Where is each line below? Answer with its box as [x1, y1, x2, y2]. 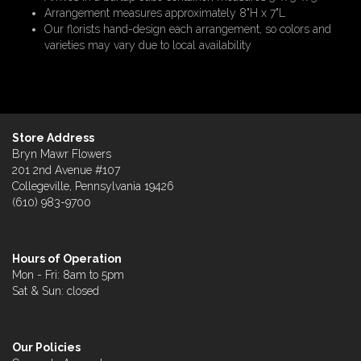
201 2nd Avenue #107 [12, 164, 120, 176]
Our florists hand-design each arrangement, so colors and [44, 23, 331, 35]
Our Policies [12, 341, 81, 354]
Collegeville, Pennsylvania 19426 [12, 180, 174, 193]
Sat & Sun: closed [12, 284, 99, 297]
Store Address [12, 131, 94, 144]
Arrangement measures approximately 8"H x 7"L [44, 6, 285, 19]
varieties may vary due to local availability [44, 39, 251, 52]
